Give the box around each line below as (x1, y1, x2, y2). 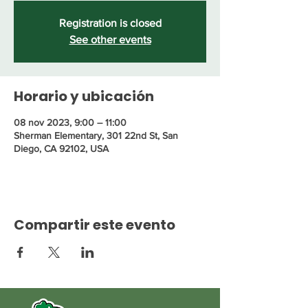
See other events (69, 34, 151, 45)
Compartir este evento (14, 215, 175, 234)
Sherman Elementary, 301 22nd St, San (14, 130, 178, 141)
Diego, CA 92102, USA (14, 143, 109, 154)
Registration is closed (58, 17, 162, 29)
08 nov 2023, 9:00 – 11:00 (14, 117, 126, 128)
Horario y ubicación (14, 87, 154, 106)
